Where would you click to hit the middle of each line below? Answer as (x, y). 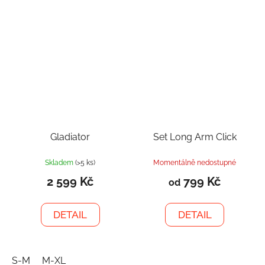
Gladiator (70, 137)
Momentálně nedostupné (195, 162)
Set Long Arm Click (195, 137)
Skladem (60, 162)
